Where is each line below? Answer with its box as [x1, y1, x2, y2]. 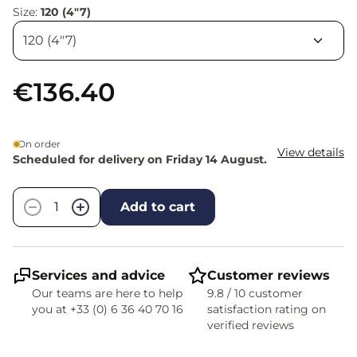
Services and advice [32, 267, 165, 283]
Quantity [12, 168, 69, 184]
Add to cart [120, 198, 195, 214]
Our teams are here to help [32, 285, 182, 300]
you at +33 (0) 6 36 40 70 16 [32, 301, 183, 316]
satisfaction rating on [207, 301, 326, 316]
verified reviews [207, 317, 294, 332]
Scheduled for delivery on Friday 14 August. [13, 151, 267, 167]
